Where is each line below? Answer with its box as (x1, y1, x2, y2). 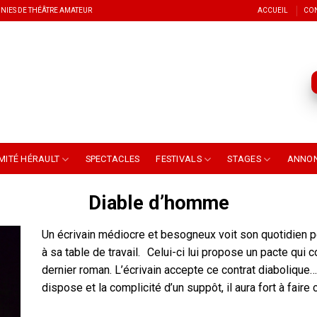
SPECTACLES (85, 154, 140, 164)
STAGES (227, 154, 261, 164)
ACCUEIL (257, 6, 288, 14)
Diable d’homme (88, 192, 229, 214)
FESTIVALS (156, 154, 202, 164)
